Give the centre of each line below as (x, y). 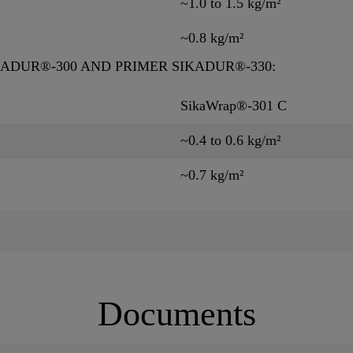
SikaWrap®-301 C (234, 105)
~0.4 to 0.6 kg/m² (230, 140)
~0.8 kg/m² (212, 37)
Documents (176, 314)
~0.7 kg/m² (212, 175)
